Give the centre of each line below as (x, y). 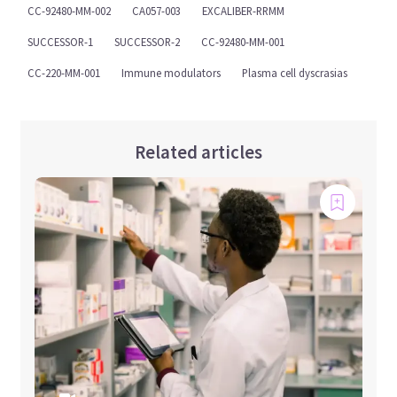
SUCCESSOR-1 (61, 42)
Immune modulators (171, 73)
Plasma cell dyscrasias (295, 73)
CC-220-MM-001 (64, 73)
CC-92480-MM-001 (243, 42)
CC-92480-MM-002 (70, 11)
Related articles (198, 153)
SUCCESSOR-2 (148, 42)
